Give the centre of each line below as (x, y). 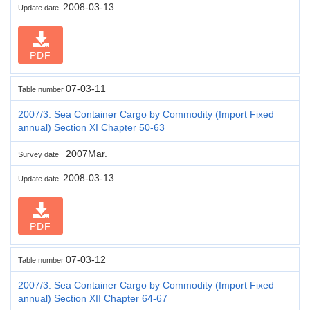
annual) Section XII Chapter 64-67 (93, 298)
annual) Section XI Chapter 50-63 (91, 127)
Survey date (40, 154)
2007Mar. (85, 153)
